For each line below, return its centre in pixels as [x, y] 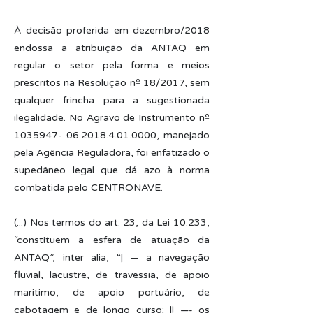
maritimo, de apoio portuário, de [112, 292]
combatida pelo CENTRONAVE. [88, 188]
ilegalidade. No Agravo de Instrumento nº [112, 118]
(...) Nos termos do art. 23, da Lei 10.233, [112, 223]
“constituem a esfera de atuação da [112, 240]
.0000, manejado [169, 135]
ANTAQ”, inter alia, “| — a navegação [112, 257]
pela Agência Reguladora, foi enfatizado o [112, 153]
